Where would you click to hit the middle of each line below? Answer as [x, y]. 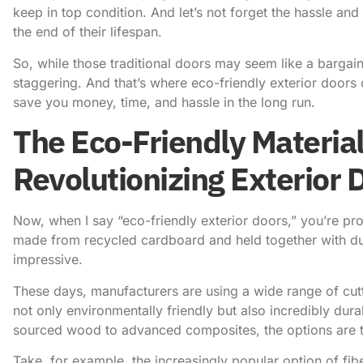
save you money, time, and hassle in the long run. [164, 102]
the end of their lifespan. [88, 32]
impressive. [48, 260]
